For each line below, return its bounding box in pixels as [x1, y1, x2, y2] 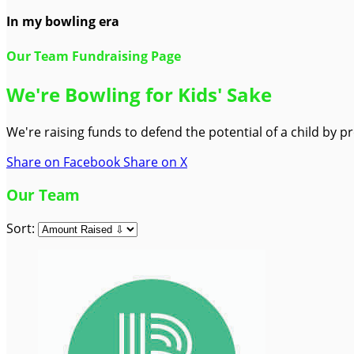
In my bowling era [6, 13, 119, 31]
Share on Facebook [6, 153, 120, 171]
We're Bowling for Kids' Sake [6, 81, 272, 107]
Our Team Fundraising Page [6, 47, 181, 65]
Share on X [123, 153, 187, 171]
